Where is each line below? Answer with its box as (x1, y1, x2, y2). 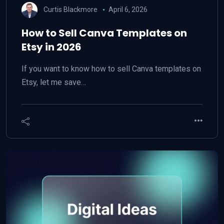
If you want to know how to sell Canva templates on (21, 64, 201, 73)
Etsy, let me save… (21, 77, 86, 87)
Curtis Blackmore (43, 5, 97, 13)
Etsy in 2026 (21, 40, 81, 54)
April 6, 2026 (108, 5, 147, 13)
